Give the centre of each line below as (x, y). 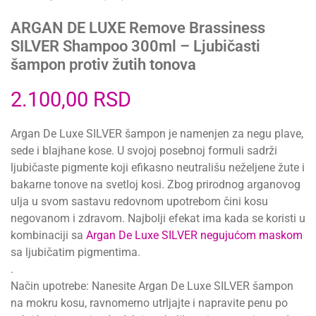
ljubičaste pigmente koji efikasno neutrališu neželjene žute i (158, 167)
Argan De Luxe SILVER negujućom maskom (194, 235)
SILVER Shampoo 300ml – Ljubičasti (135, 46)
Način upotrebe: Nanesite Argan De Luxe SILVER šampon (152, 286)
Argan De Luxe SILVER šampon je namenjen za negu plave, (157, 133)
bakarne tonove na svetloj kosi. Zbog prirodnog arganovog (156, 184)
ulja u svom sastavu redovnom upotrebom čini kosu (139, 201)
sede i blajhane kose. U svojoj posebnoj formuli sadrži (144, 150)
